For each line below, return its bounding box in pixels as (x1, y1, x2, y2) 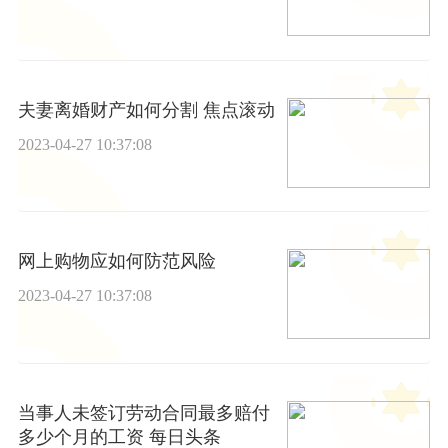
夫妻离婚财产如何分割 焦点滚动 (17, 99, 275, 120)
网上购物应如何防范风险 (17, 251, 216, 272)
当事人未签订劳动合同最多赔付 (17, 402, 270, 423)
